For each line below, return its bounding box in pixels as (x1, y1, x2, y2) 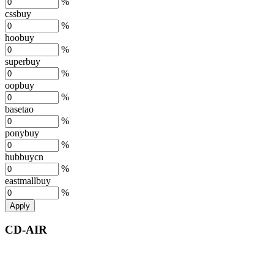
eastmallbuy (5, 175, 51, 186)
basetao (5, 103, 34, 114)
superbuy (5, 56, 40, 67)
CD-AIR (5, 223, 47, 237)
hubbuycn (5, 151, 43, 162)
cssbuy (5, 8, 31, 19)
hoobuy (5, 32, 34, 43)
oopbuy (5, 80, 34, 91)
